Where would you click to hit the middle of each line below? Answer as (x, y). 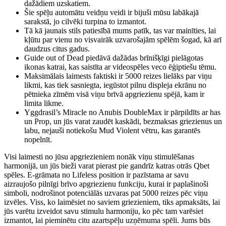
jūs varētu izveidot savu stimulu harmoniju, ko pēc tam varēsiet (104, 211)
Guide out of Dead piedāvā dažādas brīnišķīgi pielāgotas (114, 58)
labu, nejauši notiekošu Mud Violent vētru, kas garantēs (112, 131)
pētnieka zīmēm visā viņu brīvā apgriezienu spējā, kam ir (114, 94)
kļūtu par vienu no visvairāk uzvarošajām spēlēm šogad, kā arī (123, 40)
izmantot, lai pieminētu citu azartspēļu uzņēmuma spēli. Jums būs (107, 220)
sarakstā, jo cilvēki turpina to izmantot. (85, 22)
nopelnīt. (38, 140)
